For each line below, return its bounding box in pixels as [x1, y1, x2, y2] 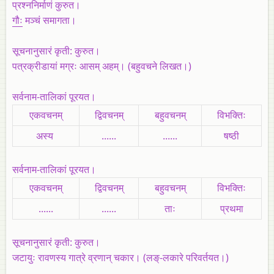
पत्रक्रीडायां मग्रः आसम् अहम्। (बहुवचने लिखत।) [12, 59, 191, 73]
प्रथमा [220, 201, 243, 215]
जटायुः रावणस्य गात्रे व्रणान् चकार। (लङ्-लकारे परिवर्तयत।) [12, 250, 229, 264]
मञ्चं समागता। [23, 13, 76, 27]
